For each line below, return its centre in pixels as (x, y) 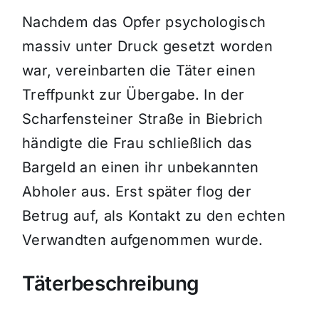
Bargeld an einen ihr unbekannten (140, 168)
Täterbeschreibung (110, 284)
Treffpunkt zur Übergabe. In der (133, 95)
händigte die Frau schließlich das (137, 143)
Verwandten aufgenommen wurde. (142, 240)
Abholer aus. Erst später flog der (136, 192)
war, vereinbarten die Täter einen (138, 71)
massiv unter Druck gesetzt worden (147, 47)
